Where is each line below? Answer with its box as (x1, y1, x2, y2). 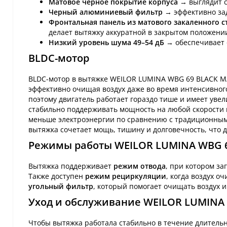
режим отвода (113, 161, 166, 171)
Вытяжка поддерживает (28, 161, 113, 171)
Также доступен (28, 171, 85, 181)
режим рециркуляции (85, 171, 166, 181)
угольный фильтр (28, 181, 93, 191)
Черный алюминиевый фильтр (49, 7, 163, 17)
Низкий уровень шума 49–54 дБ (49, 37, 164, 47)
